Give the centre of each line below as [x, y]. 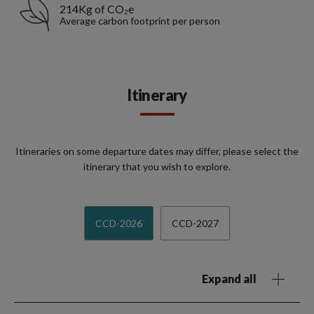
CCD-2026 [119, 224]
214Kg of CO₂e [97, 9]
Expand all [229, 279]
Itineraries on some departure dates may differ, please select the [157, 151]
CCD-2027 [195, 224]
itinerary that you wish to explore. [157, 167]
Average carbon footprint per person [140, 21]
